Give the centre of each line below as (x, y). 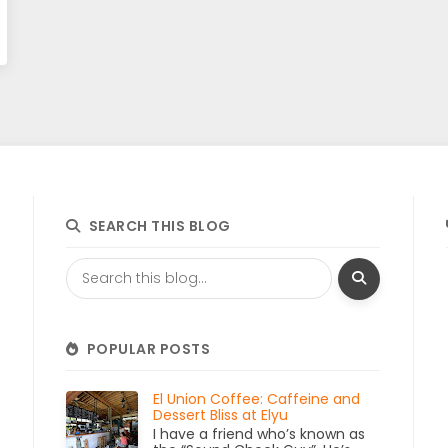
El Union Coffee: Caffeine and (257, 398)
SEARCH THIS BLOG (159, 226)
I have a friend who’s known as (259, 433)
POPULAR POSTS (148, 349)
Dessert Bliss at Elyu (221, 414)
